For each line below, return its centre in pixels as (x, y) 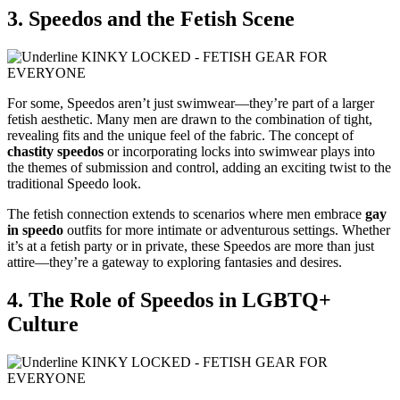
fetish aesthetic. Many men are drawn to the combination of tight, (190, 119)
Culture (43, 324)
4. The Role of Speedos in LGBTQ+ (169, 300)
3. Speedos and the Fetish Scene (151, 18)
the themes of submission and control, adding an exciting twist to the (199, 167)
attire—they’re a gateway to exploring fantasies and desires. (175, 262)
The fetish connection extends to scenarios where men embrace (186, 213)
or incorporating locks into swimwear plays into (239, 151)
